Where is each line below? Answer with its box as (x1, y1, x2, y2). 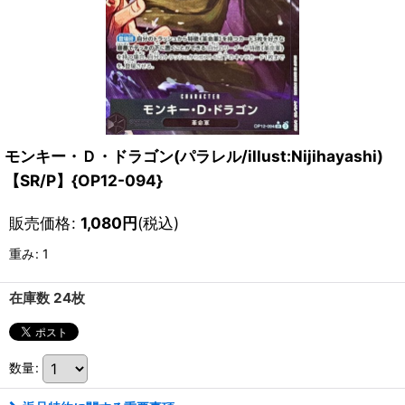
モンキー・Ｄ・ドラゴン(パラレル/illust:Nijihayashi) (5, 146, 383, 165)
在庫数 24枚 (9, 289, 85, 306)
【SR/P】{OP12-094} (5, 171, 163, 190)
